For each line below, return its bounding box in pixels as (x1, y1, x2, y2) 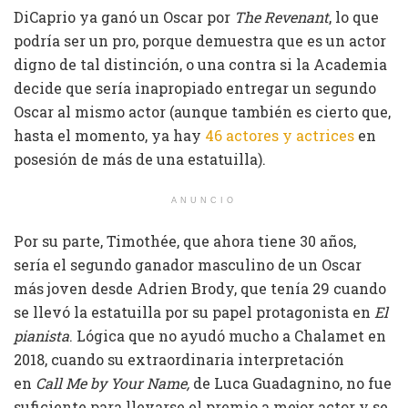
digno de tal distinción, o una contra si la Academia (14, 54, 387, 74)
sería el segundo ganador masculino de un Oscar (14, 254, 362, 274)
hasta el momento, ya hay (14, 125, 205, 145)
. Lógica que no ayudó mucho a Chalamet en (69, 325, 386, 345)
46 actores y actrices (205, 125, 354, 145)
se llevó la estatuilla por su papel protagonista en (14, 301, 374, 321)
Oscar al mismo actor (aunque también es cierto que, (14, 101, 391, 121)
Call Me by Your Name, (36, 372, 189, 393)
